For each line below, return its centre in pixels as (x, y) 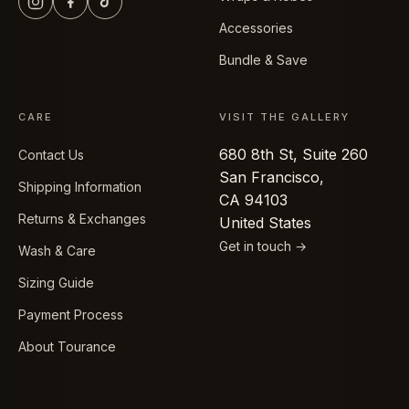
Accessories (256, 27)
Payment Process (71, 314)
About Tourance (67, 346)
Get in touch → (263, 246)
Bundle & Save (263, 59)
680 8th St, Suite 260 (294, 154)
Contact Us (51, 154)
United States (265, 222)
